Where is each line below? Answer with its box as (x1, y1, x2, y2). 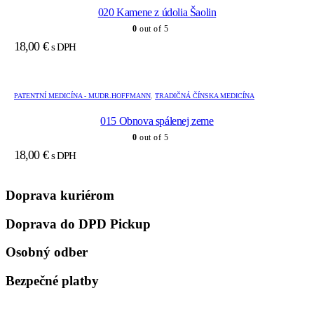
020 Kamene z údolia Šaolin (97, 6, 217, 19)
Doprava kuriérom (6, 187, 114, 203)
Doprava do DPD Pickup (6, 216, 151, 231)
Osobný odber (6, 245, 88, 260)
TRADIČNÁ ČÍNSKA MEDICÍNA (155, 92, 254, 100)
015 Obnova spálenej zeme (100, 115, 214, 128)
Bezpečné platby (6, 273, 99, 289)
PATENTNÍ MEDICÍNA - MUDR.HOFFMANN (14, 92, 151, 100)
